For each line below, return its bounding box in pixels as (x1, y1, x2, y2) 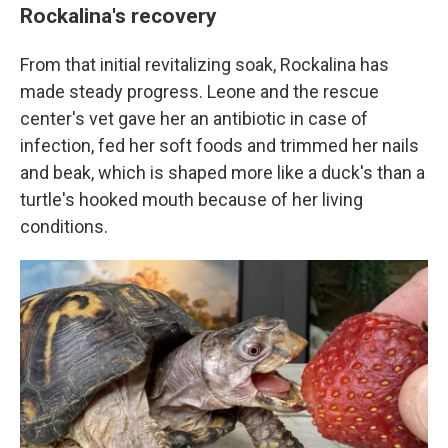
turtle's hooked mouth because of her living (20, 189, 363, 210)
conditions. (20, 216, 108, 237)
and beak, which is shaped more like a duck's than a (20, 162, 425, 183)
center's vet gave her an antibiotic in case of (20, 108, 368, 129)
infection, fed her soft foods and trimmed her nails (20, 135, 419, 156)
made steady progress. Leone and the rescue (20, 81, 379, 102)
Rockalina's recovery (20, 3, 217, 28)
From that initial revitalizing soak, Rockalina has (20, 54, 389, 75)
